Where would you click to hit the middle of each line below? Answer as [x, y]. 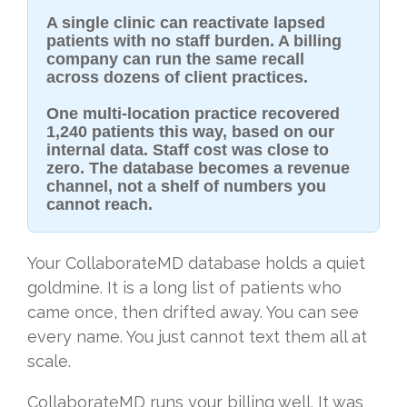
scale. [49, 361]
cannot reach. [99, 204]
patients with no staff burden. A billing [194, 40]
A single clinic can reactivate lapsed [186, 22]
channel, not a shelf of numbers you [186, 186]
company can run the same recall [175, 59]
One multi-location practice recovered [193, 113]
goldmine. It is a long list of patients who [184, 287]
